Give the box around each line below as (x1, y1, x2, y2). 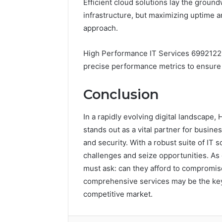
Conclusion (83, 86, 159, 103)
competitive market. (83, 189, 153, 199)
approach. (83, 23, 118, 33)
